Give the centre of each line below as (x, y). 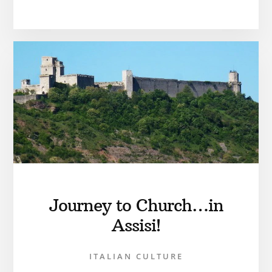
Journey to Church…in (136, 205)
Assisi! (136, 225)
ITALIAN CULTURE (136, 256)
